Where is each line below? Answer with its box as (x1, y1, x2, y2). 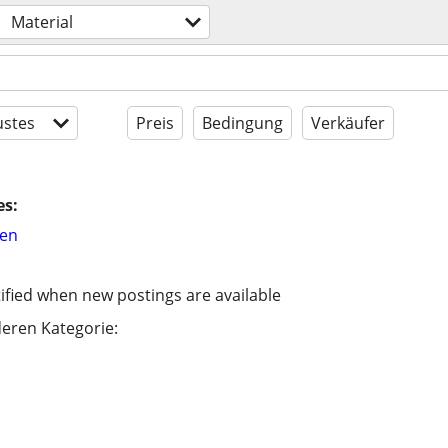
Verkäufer (311, 112, 385, 134)
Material (11, 11, 73, 33)
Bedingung (202, 112, 283, 134)
